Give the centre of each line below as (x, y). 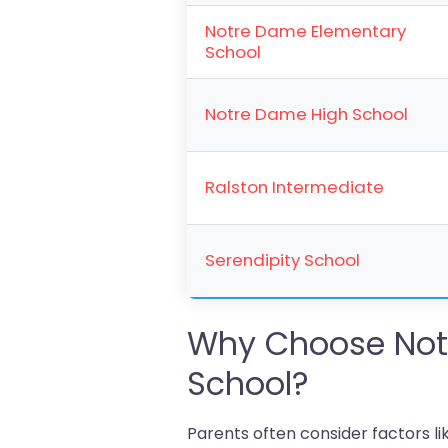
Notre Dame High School (307, 114)
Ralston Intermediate (295, 187)
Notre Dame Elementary (306, 31)
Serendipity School (283, 260)
